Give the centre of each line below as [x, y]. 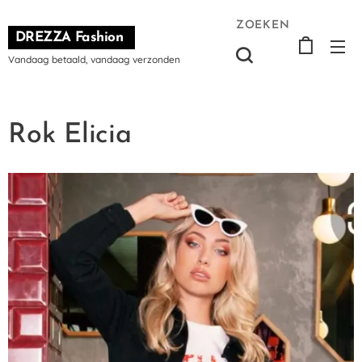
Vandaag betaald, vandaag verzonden [95, 59]
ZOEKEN [263, 25]
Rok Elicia [70, 135]
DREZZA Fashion [71, 37]
